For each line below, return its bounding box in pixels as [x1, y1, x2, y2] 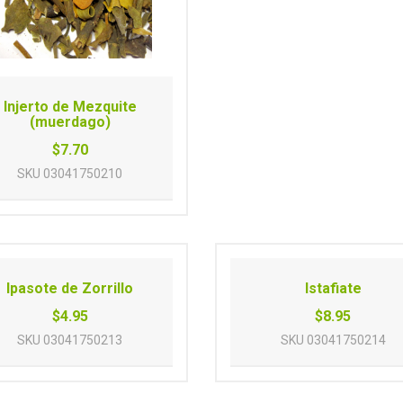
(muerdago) [29, 113, 111, 131]
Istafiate [304, 280, 362, 298]
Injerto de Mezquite [3, 98, 137, 116]
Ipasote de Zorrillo [6, 280, 134, 298]
